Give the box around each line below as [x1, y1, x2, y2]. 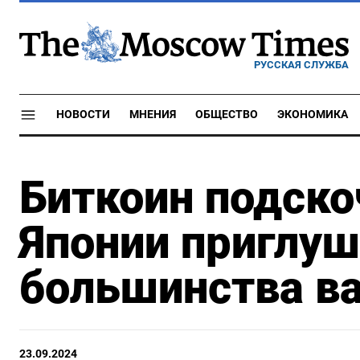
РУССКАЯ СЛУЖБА [254, 58, 349, 71]
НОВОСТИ [56, 108, 110, 121]
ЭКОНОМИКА [277, 108, 348, 121]
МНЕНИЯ [129, 108, 176, 121]
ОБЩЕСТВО [195, 108, 258, 121]
